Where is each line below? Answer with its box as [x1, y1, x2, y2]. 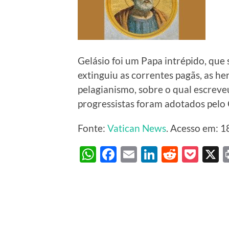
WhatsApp [96, 144, 173, 164]
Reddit [178, 144, 226, 164]
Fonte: [78, 122, 107, 134]
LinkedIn [157, 144, 219, 164]
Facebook [117, 144, 187, 164]
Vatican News [107, 122, 166, 134]
